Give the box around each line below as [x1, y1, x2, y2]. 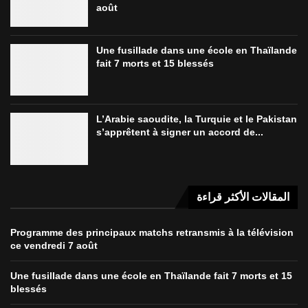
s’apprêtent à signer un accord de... [96, 126, 263, 138]
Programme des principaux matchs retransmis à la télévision [10, 226, 294, 238]
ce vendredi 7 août [10, 239, 98, 251]
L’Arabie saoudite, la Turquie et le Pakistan [96, 113, 297, 125]
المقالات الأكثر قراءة [197, 190, 289, 203]
